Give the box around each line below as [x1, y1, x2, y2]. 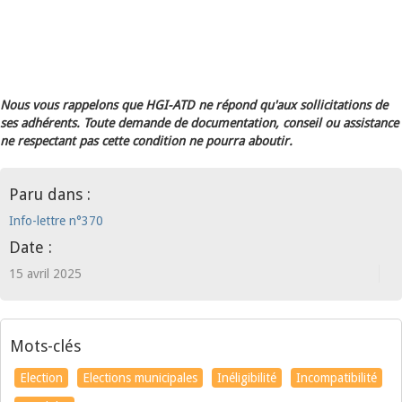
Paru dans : [9, 185, 91, 204]
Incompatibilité [296, 371, 377, 385]
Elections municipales [83, 371, 197, 385]
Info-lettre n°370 [9, 214, 103, 228]
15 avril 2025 [9, 267, 82, 281]
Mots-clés [10, 336, 81, 355]
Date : [9, 238, 52, 257]
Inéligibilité [217, 371, 276, 385]
